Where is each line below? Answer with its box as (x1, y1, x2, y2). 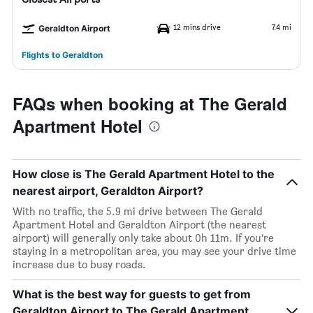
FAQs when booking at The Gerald (13, 92, 287, 115)
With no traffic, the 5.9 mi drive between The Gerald (13, 205, 263, 218)
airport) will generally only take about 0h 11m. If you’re (13, 231, 274, 245)
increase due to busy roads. (13, 258, 146, 271)
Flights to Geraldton (22, 50, 103, 60)
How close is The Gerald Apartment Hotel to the (13, 167, 275, 181)
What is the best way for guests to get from (13, 287, 251, 301)
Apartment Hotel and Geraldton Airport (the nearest (13, 218, 266, 231)
